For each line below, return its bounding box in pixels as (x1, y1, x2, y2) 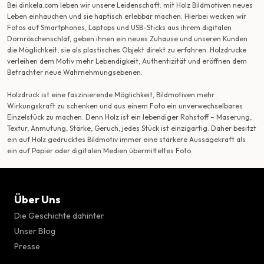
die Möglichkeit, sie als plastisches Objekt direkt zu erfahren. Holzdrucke (7, 45, 246, 55)
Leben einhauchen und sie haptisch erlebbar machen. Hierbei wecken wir (7, 12, 246, 21)
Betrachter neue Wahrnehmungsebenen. (7, 68, 143, 77)
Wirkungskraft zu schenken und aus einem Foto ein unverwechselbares (7, 101, 243, 111)
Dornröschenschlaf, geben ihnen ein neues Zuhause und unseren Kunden (7, 34, 247, 44)
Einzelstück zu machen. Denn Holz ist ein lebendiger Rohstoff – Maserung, (7, 113, 252, 122)
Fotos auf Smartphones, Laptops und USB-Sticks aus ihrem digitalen (7, 23, 232, 32)
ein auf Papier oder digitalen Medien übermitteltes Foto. (7, 146, 193, 156)
